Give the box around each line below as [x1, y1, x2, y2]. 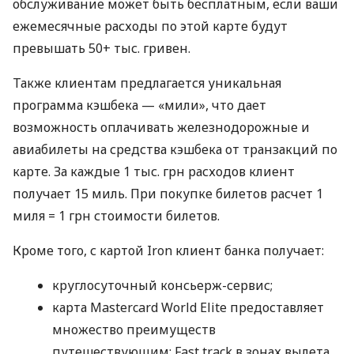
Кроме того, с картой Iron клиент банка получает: [13, 242, 324, 260]
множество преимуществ [52, 321, 216, 339]
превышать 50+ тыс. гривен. [13, 40, 190, 58]
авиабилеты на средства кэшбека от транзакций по [13, 141, 337, 159]
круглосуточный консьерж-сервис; [52, 277, 273, 295]
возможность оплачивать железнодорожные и [13, 119, 310, 137]
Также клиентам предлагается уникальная [13, 74, 281, 92]
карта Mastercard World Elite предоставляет [52, 299, 324, 317]
